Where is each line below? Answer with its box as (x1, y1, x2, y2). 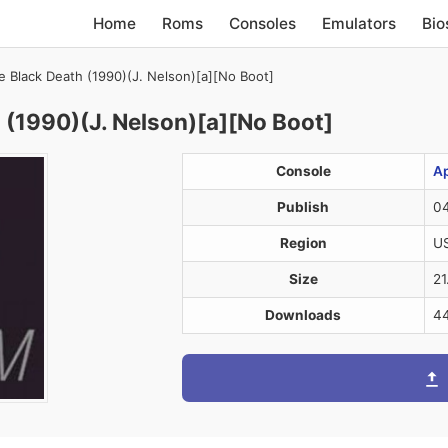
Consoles (229, 13, 297, 33)
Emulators (322, 13, 397, 33)
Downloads (265, 307, 341, 323)
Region (279, 235, 327, 251)
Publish (277, 199, 329, 215)
